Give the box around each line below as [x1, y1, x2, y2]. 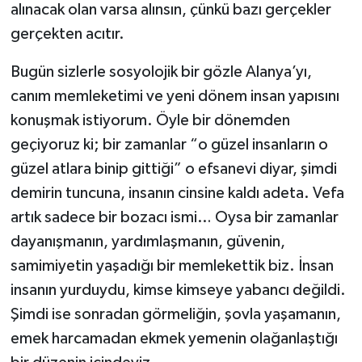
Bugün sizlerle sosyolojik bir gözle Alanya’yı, [10, 64, 312, 81]
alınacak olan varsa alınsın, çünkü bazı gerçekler [10, 2, 331, 19]
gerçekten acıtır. [10, 26, 124, 43]
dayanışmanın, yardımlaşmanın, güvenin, [10, 234, 285, 250]
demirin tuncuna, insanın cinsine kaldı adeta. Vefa [10, 185, 344, 202]
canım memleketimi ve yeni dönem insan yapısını [10, 88, 339, 105]
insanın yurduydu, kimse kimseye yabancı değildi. [10, 282, 346, 299]
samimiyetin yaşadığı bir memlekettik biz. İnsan [10, 258, 334, 275]
